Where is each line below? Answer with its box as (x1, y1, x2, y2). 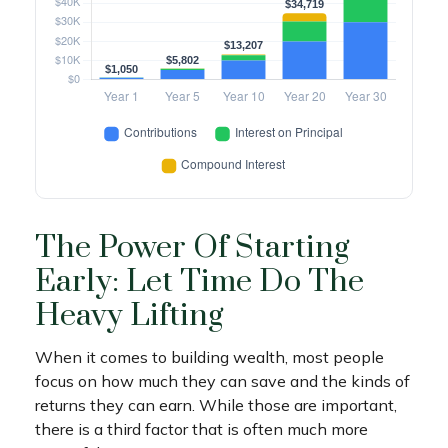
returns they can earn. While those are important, (35, 395, 397, 416)
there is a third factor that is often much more (35, 419, 368, 440)
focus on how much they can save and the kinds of (35, 371, 410, 392)
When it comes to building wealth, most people (35, 347, 384, 368)
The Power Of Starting (35, 228, 349, 268)
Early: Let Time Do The (35, 262, 364, 302)
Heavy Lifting (35, 296, 223, 336)
